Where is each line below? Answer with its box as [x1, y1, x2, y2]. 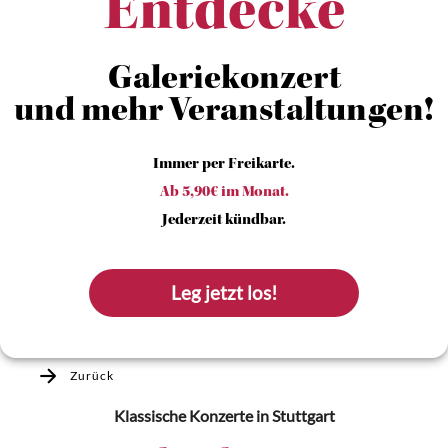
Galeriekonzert [107, 63, 341, 99]
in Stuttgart [252, 406, 335, 425]
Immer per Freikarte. [153, 157, 295, 173]
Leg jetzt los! [171, 282, 279, 304]
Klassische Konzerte [113, 406, 253, 425]
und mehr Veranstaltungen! [14, 95, 434, 131]
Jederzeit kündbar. [162, 213, 286, 229]
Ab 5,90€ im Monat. [159, 185, 289, 201]
